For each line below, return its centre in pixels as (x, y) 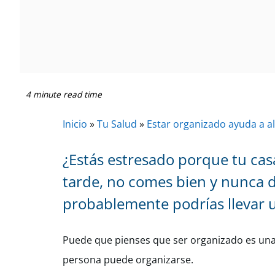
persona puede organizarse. (128, 260)
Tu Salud (117, 124)
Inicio (75, 124)
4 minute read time (64, 94)
